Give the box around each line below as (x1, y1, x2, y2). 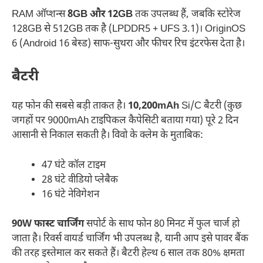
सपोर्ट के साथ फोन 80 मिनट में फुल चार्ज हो (84, 218, 240, 231)
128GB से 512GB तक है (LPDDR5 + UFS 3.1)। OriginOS (12, 22, 245, 36)
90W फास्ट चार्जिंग (12, 218, 84, 231)
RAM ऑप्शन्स (12, 8, 68, 21)
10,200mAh (128, 100, 179, 113)
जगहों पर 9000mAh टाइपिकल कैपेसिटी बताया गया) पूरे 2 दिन (12, 114, 238, 128)
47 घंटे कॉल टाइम (42, 159, 106, 172)
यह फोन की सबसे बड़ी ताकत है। (12, 100, 128, 113)
